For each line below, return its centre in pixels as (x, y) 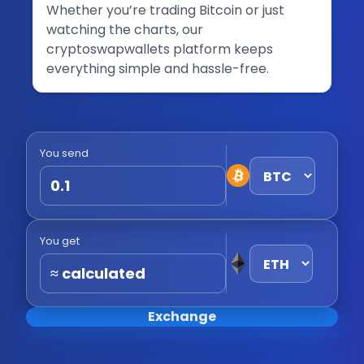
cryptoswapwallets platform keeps (160, 49)
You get (60, 241)
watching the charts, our (125, 30)
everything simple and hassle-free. (158, 69)
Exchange (182, 316)
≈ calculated (98, 273)
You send (64, 153)
